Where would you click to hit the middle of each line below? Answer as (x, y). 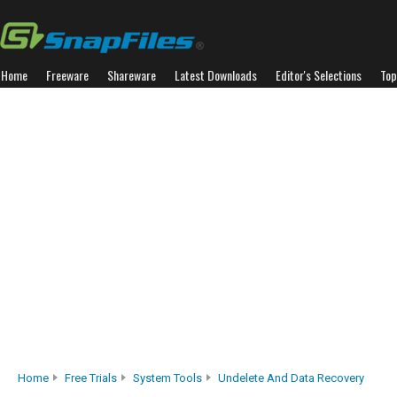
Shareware (132, 75)
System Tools (167, 378)
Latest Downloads (216, 75)
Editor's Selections (319, 75)
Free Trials (91, 378)
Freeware (67, 75)
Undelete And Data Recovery (291, 378)
